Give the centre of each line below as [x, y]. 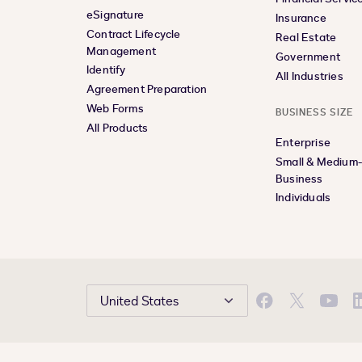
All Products [118, 128]
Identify [106, 70]
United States [139, 301]
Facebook [288, 308]
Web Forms [115, 109]
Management [121, 51]
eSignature [115, 15]
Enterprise [303, 143]
